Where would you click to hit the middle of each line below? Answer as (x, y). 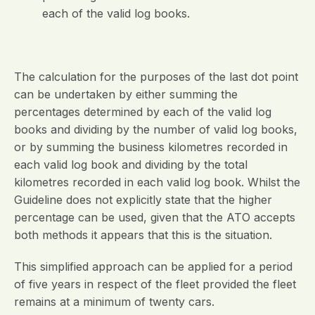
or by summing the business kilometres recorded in (151, 147)
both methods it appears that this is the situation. (143, 235)
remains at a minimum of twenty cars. (114, 302)
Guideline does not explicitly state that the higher (143, 200)
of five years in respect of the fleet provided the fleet (155, 284)
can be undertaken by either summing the (126, 94)
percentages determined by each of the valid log (143, 112)
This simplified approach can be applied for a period (153, 266)
